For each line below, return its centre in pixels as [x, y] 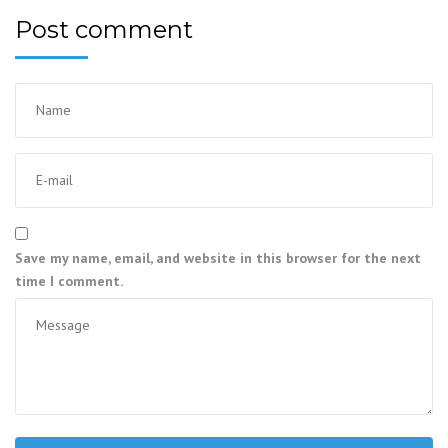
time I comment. [69, 281]
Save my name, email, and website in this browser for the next [218, 258]
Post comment [104, 29]
